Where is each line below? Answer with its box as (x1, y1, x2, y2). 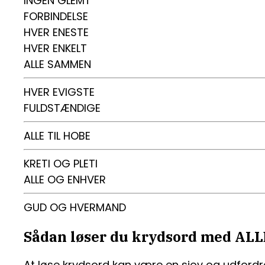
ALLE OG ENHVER (24, 172, 106, 187)
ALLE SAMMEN (24, 57, 91, 72)
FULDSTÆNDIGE (24, 101, 101, 115)
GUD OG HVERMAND (24, 200, 126, 215)
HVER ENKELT (24, 41, 87, 56)
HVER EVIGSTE (24, 85, 95, 99)
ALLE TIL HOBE (24, 128, 91, 143)
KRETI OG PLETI (24, 156, 98, 171)
